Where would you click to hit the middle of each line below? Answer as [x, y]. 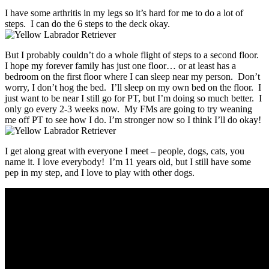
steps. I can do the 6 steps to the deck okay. [87, 23]
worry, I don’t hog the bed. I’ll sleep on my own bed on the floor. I [133, 87]
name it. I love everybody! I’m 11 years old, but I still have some [128, 162]
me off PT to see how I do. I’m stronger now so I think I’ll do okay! [133, 119]
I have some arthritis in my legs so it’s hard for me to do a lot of [124, 13]
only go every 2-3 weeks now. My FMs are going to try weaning [128, 109]
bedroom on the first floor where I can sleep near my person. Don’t [132, 76]
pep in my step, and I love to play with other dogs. [100, 172]
